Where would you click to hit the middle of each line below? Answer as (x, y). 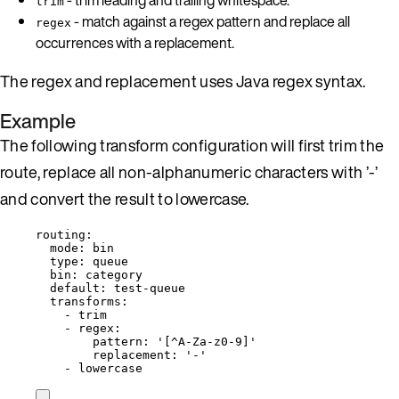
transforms (85, 301)
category (114, 274)
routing (61, 234)
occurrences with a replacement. (135, 42)
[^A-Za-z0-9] (207, 341)
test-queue (150, 288)
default (75, 288)
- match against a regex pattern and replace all (211, 21)
